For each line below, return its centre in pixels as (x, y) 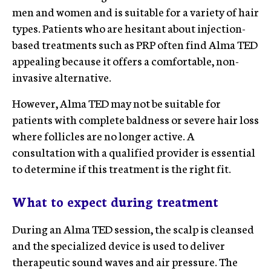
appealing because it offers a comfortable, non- (126, 60)
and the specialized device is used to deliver (119, 245)
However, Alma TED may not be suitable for (116, 103)
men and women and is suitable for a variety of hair (135, 11)
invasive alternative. (62, 77)
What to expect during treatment (115, 201)
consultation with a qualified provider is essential (134, 152)
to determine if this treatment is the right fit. (122, 168)
